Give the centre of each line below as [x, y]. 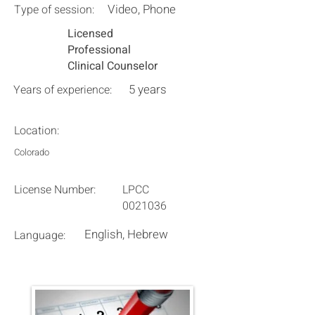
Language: [40, 236]
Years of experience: [63, 90]
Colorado [32, 152]
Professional [99, 50]
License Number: [55, 190]
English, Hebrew [126, 234]
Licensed [90, 34]
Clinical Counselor [112, 66]
